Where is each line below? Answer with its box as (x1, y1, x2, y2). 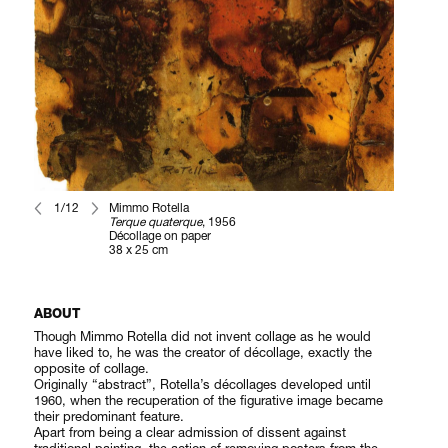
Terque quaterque (109, 214, 203, 230)
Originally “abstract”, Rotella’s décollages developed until (34, 376, 372, 393)
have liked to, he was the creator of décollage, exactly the (34, 344, 373, 361)
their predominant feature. (34, 408, 185, 425)
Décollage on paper (109, 228, 212, 244)
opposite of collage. (34, 360, 150, 377)
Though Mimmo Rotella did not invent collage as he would (34, 328, 372, 345)
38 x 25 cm (109, 242, 172, 258)
